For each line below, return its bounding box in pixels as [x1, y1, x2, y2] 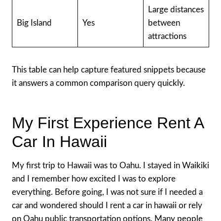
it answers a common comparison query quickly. [12, 78, 185, 87]
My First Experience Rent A [12, 113, 203, 132]
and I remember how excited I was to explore [12, 174, 176, 183]
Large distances [147, 5, 204, 14]
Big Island [16, 18, 52, 27]
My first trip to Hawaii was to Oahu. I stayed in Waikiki [12, 161, 209, 170]
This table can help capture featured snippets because [12, 65, 206, 74]
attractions [147, 32, 186, 40]
